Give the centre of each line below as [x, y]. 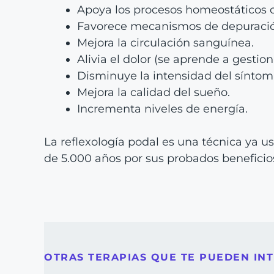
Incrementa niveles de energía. [162, 109]
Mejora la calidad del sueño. [154, 92]
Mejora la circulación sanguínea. [165, 43]
